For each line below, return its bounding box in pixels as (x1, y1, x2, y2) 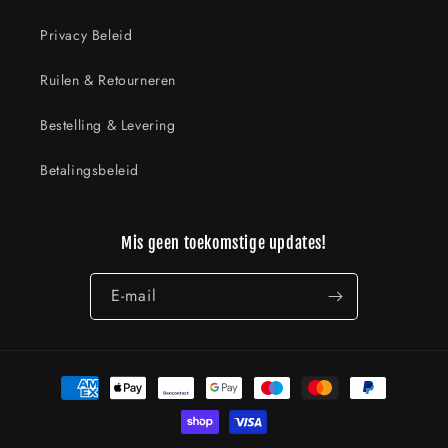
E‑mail (111, 284, 157, 308)
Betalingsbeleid (40, 160, 139, 181)
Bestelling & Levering (40, 115, 176, 136)
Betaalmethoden (34, 367, 145, 390)
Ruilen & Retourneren (40, 70, 176, 91)
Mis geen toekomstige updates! (121, 233, 327, 254)
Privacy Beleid (40, 25, 133, 46)
